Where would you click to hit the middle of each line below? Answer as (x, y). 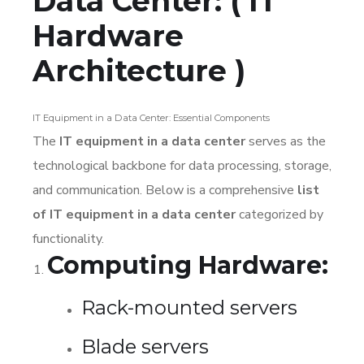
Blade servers (145, 346)
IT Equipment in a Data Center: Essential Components (151, 117)
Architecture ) (139, 70)
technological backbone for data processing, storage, (182, 165)
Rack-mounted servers (189, 307)
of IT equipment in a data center (134, 214)
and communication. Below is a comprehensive (165, 190)
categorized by (279, 214)
